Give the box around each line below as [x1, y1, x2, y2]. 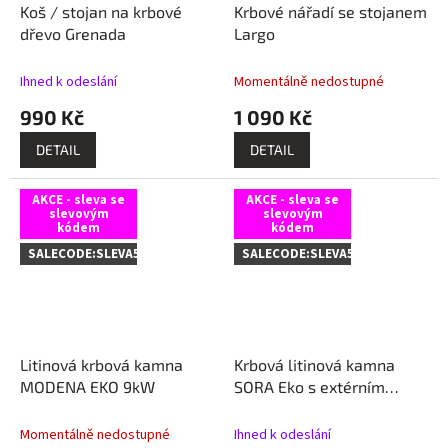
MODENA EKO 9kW [20, 377, 155, 397]
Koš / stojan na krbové [20, 2, 182, 22]
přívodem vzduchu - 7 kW [234, 399, 416, 419]
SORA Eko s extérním [234, 377, 385, 397]
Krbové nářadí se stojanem [234, 2, 427, 22]
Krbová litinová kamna [234, 355, 395, 375]
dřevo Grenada [20, 24, 126, 44]
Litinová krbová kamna [20, 355, 183, 375]
